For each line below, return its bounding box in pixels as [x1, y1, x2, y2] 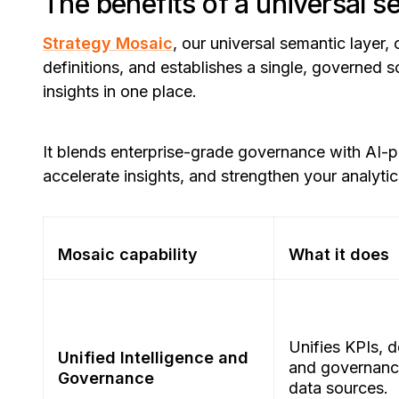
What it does [289, 245, 389, 265]
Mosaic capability [58, 245, 198, 265]
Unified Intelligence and [58, 348, 248, 368]
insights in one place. [43, 82, 201, 102]
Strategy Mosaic [43, 34, 173, 53]
